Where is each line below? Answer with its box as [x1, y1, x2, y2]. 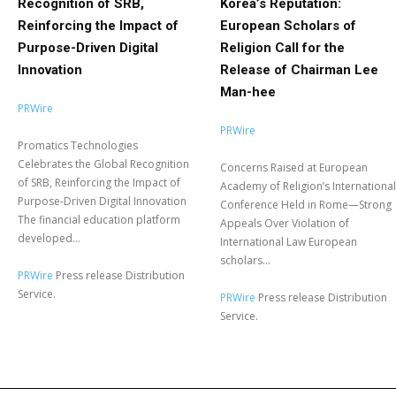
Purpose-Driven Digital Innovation [18, 194, 187, 209]
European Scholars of [220, 18, 356, 34]
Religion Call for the [220, 40, 345, 57]
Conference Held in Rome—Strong [220, 197, 392, 213]
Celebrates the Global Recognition [18, 156, 189, 172]
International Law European [220, 234, 357, 250]
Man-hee [220, 84, 276, 101]
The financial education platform [18, 212, 180, 228]
